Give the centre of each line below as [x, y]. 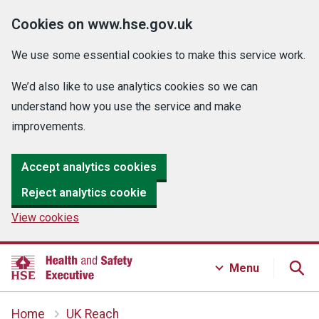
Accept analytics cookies [89, 167]
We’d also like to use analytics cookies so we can [135, 87]
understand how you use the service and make [126, 106]
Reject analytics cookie [84, 192]
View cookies [45, 218]
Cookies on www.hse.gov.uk [102, 24]
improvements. [48, 126]
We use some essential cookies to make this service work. [158, 55]
